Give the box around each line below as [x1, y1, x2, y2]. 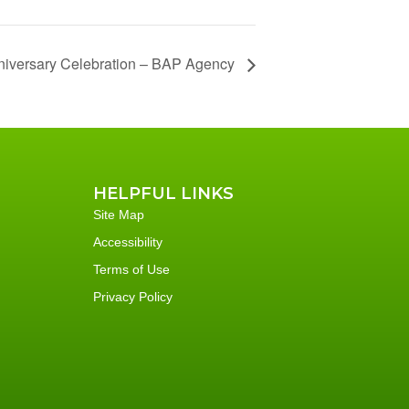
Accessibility [93, 234, 163, 249]
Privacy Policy [93, 288, 173, 304]
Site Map [93, 206, 144, 222]
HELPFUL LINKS [93, 183, 234, 204]
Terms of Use [93, 261, 170, 277]
